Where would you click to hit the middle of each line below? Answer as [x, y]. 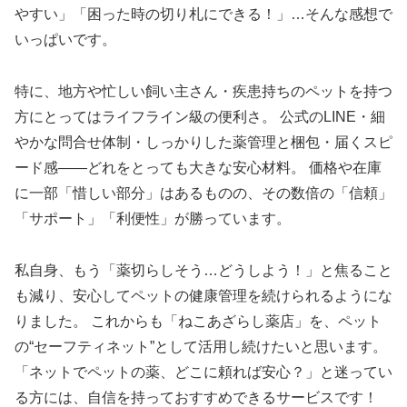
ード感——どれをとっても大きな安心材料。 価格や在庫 [198, 168]
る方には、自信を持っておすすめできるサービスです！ [196, 397]
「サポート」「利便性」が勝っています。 [153, 219]
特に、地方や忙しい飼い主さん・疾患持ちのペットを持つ [203, 92]
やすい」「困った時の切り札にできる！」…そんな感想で [203, 15]
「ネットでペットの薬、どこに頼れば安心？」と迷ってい [203, 372]
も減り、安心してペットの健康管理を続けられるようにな [203, 295]
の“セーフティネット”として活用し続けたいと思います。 [201, 346]
